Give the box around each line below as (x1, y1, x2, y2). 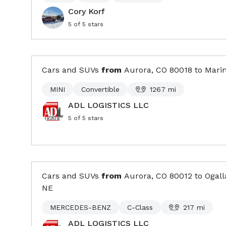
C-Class (127, 203, 153, 211)
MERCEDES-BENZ (50, 203, 111, 211)
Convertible (81, 85, 120, 93)
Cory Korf (68, 7, 105, 16)
